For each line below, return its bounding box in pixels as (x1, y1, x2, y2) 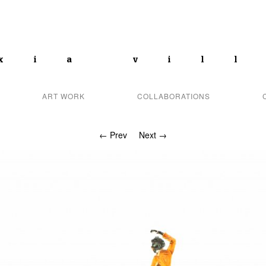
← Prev (99, 129, 127, 141)
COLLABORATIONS (137, 91, 210, 102)
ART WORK (42, 91, 85, 102)
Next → (139, 129, 167, 141)
